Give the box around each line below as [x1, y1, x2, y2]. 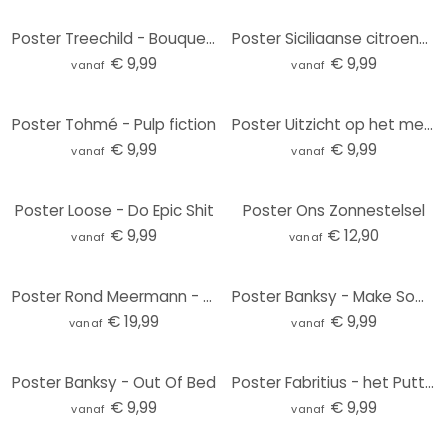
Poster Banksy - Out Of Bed [12, 372, 216, 393]
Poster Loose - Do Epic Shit [14, 200, 214, 221]
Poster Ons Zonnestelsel [243, 200, 425, 221]
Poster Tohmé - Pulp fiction [12, 114, 216, 135]
